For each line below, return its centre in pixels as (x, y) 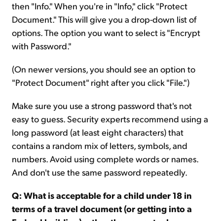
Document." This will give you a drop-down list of (104, 19)
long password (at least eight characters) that (98, 132)
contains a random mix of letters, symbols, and (100, 145)
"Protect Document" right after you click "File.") (101, 82)
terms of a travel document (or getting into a (102, 208)
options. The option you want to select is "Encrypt (106, 32)
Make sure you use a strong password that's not (102, 105)
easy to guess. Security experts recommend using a (110, 119)
